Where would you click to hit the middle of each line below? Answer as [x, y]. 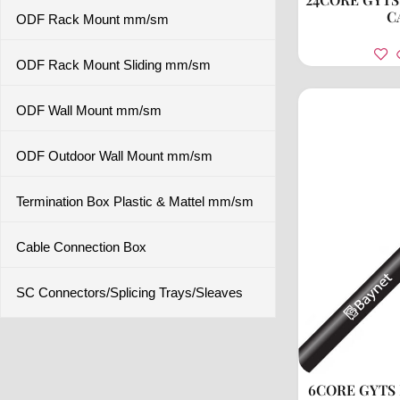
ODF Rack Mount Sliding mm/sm [113, 65]
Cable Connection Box [81, 247]
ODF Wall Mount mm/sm [89, 110]
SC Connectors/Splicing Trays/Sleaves [129, 292]
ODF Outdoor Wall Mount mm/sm [114, 156]
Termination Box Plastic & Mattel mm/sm [135, 201]
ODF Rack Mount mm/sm [92, 19]
